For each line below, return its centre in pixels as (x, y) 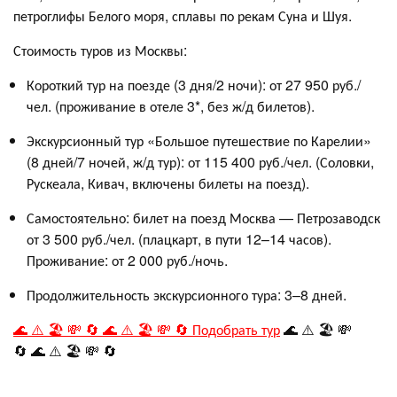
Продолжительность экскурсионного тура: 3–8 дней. (187, 295)
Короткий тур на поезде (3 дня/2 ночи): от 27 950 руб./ (194, 85)
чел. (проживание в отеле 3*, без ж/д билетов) (169, 106)
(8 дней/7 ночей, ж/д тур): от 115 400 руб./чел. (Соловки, (200, 162)
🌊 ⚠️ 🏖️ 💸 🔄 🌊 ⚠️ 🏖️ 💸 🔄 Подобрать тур (147, 329)
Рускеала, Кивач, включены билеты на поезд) (166, 183)
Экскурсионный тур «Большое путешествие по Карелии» (199, 140)
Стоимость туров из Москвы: (100, 50)
